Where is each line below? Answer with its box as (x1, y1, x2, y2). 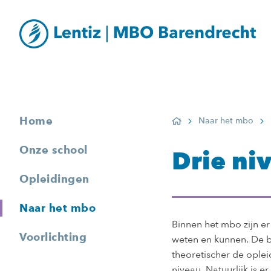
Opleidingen (19, 172, 90, 185)
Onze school (19, 143, 88, 156)
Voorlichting (19, 230, 87, 243)
